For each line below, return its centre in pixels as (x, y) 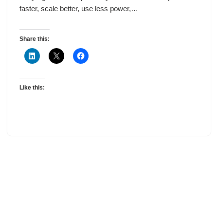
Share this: (35, 39)
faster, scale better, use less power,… (80, 9)
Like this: (32, 88)
